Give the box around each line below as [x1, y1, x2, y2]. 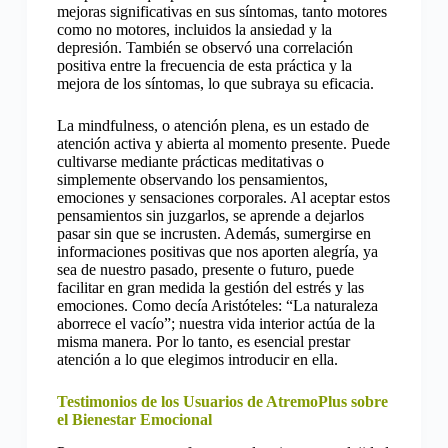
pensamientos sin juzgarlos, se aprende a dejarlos [56, 206, 364, 224]
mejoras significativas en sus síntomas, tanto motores [56, 2, 387, 20]
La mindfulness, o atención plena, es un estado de [56, 116, 369, 134]
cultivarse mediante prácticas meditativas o [56, 152, 324, 170]
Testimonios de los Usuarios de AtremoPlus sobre [56, 392, 388, 410]
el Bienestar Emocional [56, 410, 212, 428]
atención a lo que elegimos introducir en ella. [56, 350, 338, 368]
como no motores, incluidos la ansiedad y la [56, 20, 332, 38]
